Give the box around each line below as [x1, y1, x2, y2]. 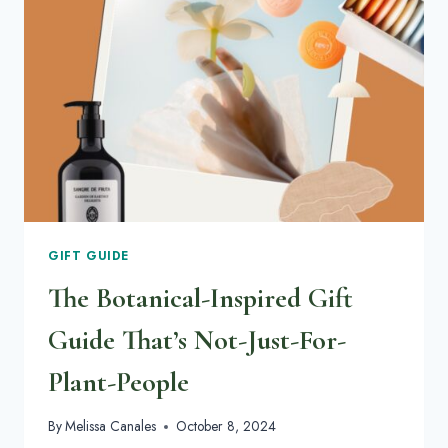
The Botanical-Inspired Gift [48, 280, 353, 315]
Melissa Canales [65, 416, 157, 437]
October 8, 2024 [176, 416, 277, 437]
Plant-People [48, 364, 189, 399]
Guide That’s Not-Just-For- [48, 322, 346, 357]
